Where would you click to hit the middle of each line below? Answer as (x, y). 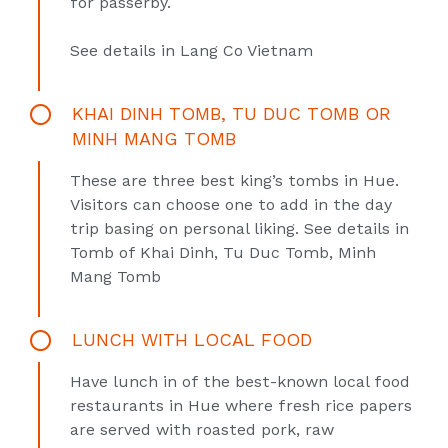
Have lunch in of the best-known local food (240, 381)
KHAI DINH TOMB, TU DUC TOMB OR (231, 113)
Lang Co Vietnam (246, 50)
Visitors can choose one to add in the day (231, 204)
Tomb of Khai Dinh (142, 252)
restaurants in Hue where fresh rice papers (241, 405)
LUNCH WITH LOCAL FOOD (192, 339)
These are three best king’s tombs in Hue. (234, 180)
